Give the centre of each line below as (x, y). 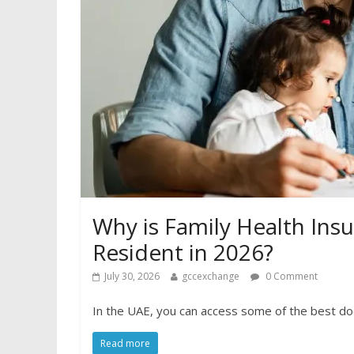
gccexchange (211, 276)
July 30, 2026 (132, 276)
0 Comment (290, 276)
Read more (125, 343)
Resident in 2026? (183, 252)
